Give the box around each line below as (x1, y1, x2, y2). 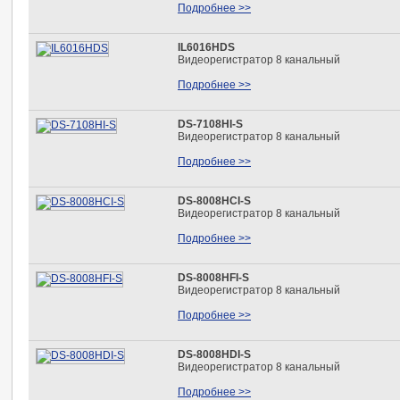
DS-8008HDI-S (178, 348, 251, 361)
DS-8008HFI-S (178, 271, 249, 284)
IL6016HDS (178, 41, 235, 54)
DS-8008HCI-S (178, 195, 251, 207)
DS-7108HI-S (178, 118, 243, 130)
